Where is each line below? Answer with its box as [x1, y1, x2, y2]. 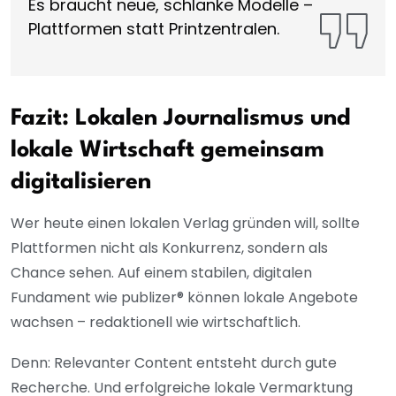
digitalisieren [11, 171, 151, 194]
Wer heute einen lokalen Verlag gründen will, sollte [11, 213, 360, 234]
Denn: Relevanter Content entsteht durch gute [11, 353, 337, 374]
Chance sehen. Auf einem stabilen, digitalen [11, 263, 312, 284]
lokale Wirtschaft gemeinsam [11, 139, 324, 163]
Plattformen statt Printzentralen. [28, 18, 279, 41]
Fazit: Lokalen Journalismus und [11, 107, 351, 131]
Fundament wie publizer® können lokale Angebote [11, 287, 358, 308]
